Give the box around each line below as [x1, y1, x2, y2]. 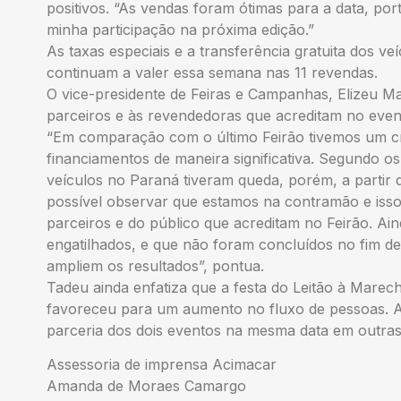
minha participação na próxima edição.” [47, 21, 314, 39]
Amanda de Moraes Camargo [47, 377, 246, 396]
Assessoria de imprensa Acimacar [47, 355, 277, 374]
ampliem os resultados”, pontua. [47, 257, 264, 276]
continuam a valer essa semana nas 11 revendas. [47, 64, 378, 82]
